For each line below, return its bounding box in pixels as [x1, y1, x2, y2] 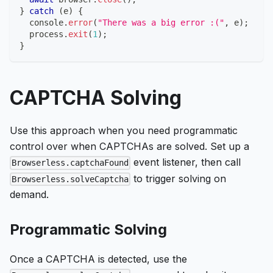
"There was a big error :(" [97, 18, 224, 28]
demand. [10, 188, 49, 200]
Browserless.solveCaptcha [12, 174, 129, 184]
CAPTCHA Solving [10, 86, 182, 110]
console [29, 18, 63, 28]
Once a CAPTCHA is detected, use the [10, 252, 187, 265]
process [19, 29, 63, 40]
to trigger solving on [130, 172, 227, 185]
